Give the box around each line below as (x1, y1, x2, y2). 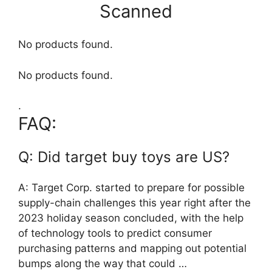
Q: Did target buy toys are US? (18, 148, 229, 166)
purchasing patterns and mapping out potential (18, 242, 246, 255)
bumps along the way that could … (18, 257, 187, 270)
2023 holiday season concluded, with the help (18, 212, 243, 225)
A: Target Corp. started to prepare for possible (18, 182, 245, 194)
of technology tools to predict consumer (18, 227, 212, 240)
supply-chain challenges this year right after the (18, 197, 251, 209)
